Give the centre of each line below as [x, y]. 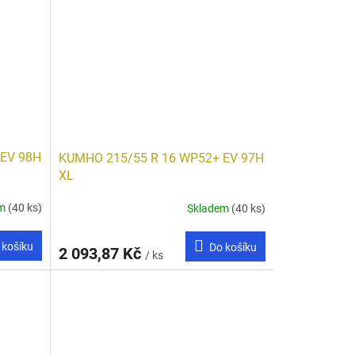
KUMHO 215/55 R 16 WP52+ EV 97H [161, 158]
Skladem [209, 208]
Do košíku [233, 248]
